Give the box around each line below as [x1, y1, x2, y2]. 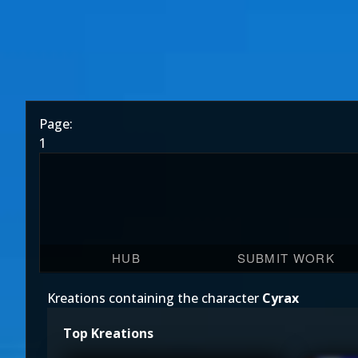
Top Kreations [63, 324, 153, 342]
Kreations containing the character [47, 289, 262, 307]
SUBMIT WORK [237, 249, 335, 266]
